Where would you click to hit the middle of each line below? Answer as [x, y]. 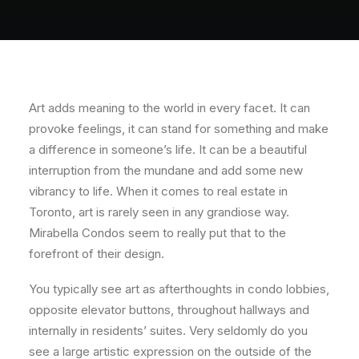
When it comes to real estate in [202, 191]
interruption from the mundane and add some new [166, 170]
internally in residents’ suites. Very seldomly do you [168, 331]
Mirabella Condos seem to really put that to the [157, 233]
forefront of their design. [97, 254]
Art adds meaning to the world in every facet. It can [169, 108]
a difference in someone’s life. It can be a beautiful [168, 149]
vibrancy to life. [73, 191]
